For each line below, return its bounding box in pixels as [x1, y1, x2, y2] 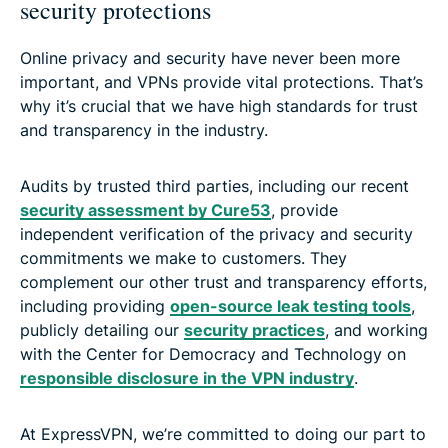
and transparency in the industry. [20, 119, 268, 140]
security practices [184, 319, 325, 340]
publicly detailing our [20, 319, 184, 340]
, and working [325, 319, 428, 340]
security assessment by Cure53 [20, 199, 271, 220]
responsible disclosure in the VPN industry [20, 367, 354, 388]
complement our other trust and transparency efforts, [20, 271, 427, 292]
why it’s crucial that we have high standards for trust [20, 95, 418, 116]
